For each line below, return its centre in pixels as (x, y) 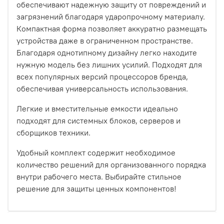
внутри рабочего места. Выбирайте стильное (99, 176)
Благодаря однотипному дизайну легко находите (107, 52)
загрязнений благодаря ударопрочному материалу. (111, 16)
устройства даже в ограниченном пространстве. (105, 40)
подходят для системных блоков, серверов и (98, 120)
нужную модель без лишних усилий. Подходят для (109, 64)
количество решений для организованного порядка (111, 164)
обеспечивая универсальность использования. (102, 88)
